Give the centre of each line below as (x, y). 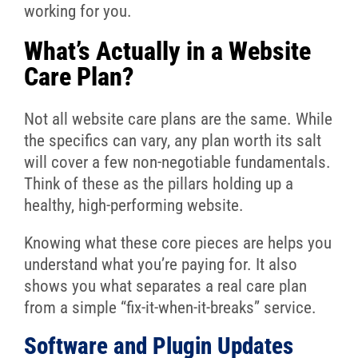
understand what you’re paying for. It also (160, 265)
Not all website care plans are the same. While (178, 119)
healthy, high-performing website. (133, 206)
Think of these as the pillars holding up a (158, 184)
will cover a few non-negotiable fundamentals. (177, 163)
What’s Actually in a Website (167, 52)
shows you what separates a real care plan (165, 286)
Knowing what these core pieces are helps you (177, 243)
